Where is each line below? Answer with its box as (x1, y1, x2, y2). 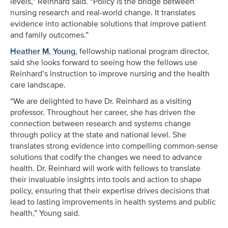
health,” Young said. (10, 207, 80, 219)
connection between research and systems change (10, 118, 191, 129)
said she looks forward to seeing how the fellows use (10, 56, 197, 68)
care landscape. (10, 79, 66, 91)
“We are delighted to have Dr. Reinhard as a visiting (10, 95, 191, 107)
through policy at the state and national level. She (10, 129, 186, 140)
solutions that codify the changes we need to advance (10, 151, 202, 163)
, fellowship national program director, (75, 45, 209, 57)
